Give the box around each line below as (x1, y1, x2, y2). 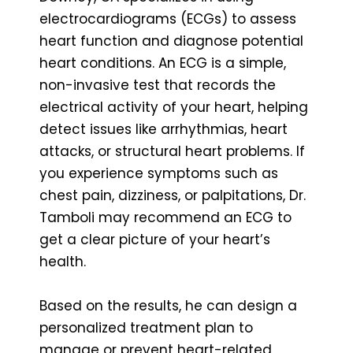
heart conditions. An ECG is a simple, (39, 53, 286, 72)
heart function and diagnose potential (39, 31, 303, 50)
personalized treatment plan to (39, 318, 253, 337)
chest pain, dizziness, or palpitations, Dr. (39, 185, 306, 205)
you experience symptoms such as (39, 163, 278, 183)
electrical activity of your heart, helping (39, 97, 308, 117)
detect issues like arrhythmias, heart (39, 119, 288, 139)
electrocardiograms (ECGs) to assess (39, 9, 296, 28)
